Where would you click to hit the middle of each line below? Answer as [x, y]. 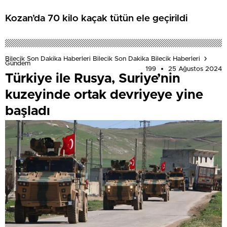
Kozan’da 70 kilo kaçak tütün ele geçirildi [96, 19]
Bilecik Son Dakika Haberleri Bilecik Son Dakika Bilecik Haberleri [103, 59]
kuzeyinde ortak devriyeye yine [104, 94]
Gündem [18, 63]
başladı [28, 111]
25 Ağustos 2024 [195, 69]
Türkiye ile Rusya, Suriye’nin [93, 78]
